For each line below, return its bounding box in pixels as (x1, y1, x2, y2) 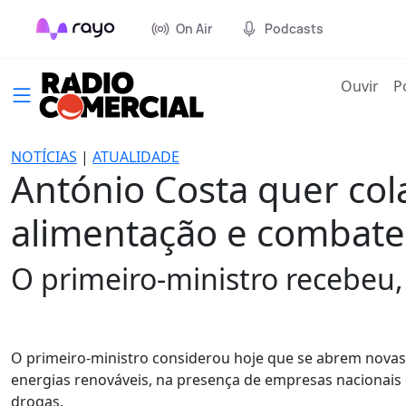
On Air (176, 20, 212, 37)
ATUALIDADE (92, 147, 179, 167)
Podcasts (265, 20, 324, 37)
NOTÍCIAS (11, 147, 77, 167)
